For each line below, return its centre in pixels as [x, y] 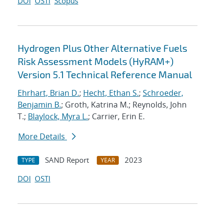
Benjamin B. [39, 105]
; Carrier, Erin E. [116, 117]
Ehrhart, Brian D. [48, 93]
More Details [43, 137]
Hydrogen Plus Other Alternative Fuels [102, 48]
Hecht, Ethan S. [111, 93]
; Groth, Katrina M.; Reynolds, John [124, 105]
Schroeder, [163, 93]
